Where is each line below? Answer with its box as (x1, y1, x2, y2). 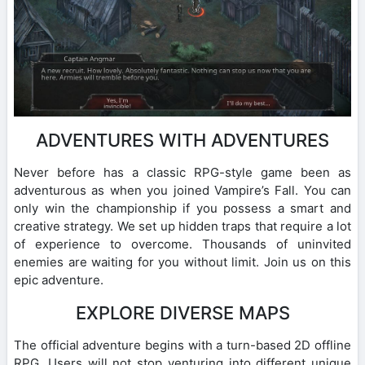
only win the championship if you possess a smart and (14, 200, 351, 217)
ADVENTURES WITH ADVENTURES (36, 130, 329, 152)
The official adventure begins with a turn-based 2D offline (14, 337, 351, 354)
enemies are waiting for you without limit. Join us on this (14, 254, 351, 270)
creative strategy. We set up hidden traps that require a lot (14, 218, 351, 235)
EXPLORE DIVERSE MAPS (75, 302, 290, 324)
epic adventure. (14, 272, 103, 288)
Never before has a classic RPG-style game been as (14, 165, 351, 181)
